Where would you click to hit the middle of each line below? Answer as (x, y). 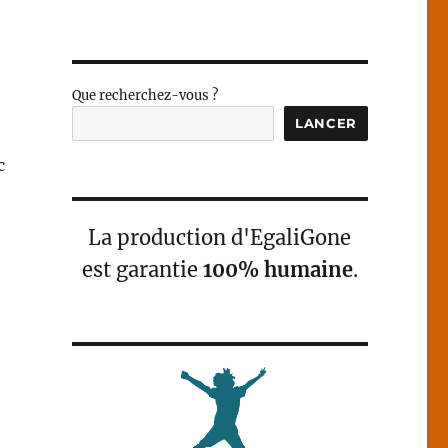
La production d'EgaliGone (220, 237)
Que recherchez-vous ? (144, 95)
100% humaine (277, 269)
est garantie (142, 269)
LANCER (326, 123)
